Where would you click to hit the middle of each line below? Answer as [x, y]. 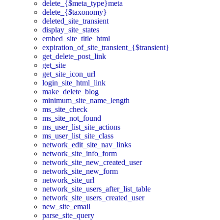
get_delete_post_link [74, 56]
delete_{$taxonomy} [75, 12]
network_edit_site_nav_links [87, 145]
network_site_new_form [80, 171]
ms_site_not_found [72, 118]
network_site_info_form [80, 154]
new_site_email [66, 207]
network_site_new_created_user [92, 163]
